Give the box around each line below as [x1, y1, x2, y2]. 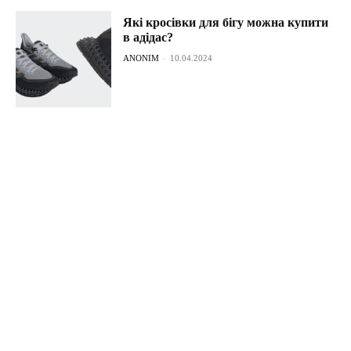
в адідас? [123, 31, 174, 45]
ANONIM [123, 53, 160, 63]
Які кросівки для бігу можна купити [123, 16, 329, 30]
